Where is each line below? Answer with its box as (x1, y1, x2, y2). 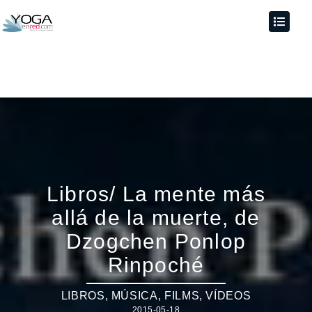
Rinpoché (107, 253, 205, 276)
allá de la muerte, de (52, 206, 260, 229)
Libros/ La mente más (46, 182, 265, 205)
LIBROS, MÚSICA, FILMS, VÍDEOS (61, 290, 251, 302)
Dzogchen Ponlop (65, 230, 246, 253)
